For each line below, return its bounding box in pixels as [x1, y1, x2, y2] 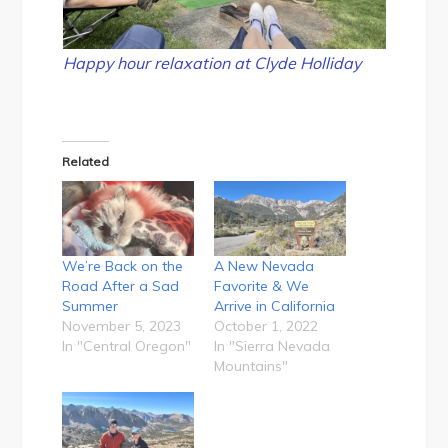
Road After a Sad [62, 277, 180, 296]
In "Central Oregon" [62, 337, 192, 356]
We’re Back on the [62, 257, 184, 276]
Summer [62, 297, 119, 316]
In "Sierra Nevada [214, 337, 330, 356]
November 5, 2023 [62, 317, 182, 336]
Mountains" [214, 357, 288, 376]
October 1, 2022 [214, 317, 318, 336]
